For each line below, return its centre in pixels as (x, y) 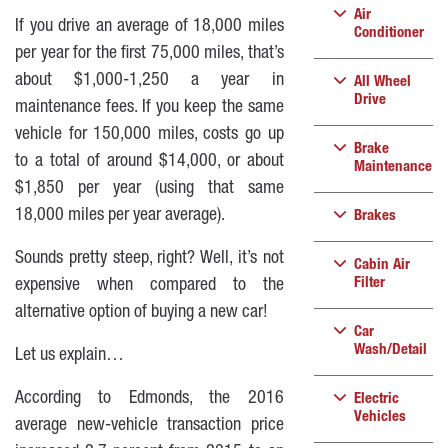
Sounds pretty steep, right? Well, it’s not (149, 259)
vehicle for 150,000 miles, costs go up (149, 135)
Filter (369, 283)
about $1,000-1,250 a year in (149, 81)
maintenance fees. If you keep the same (149, 108)
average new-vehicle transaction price (149, 426)
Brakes (374, 216)
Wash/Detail (390, 350)
